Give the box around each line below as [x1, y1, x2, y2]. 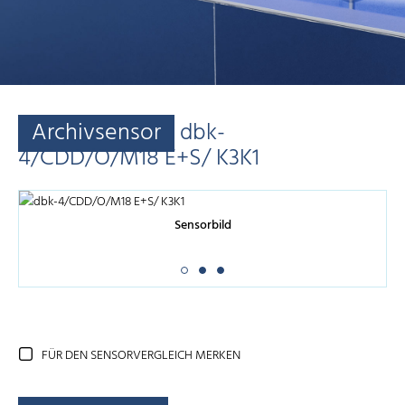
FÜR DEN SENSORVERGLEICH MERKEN [42, 345, 240, 367]
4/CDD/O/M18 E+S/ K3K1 [18, 140, 259, 178]
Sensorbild [174, 215, 231, 237]
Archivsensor [32, 115, 161, 153]
